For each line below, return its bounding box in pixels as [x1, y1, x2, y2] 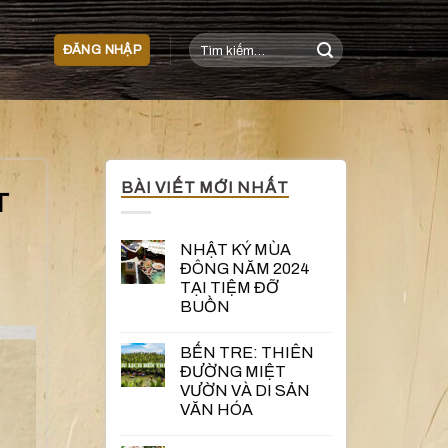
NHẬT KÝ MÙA [180, 240, 291, 258]
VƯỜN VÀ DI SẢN [180, 381, 310, 399]
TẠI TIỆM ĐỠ [180, 278, 279, 296]
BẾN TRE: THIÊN [180, 343, 314, 361]
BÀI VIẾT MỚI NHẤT [121, 179, 289, 196]
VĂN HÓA [180, 400, 253, 418]
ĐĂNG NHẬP [62, 43, 142, 57]
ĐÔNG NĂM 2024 [180, 259, 310, 277]
